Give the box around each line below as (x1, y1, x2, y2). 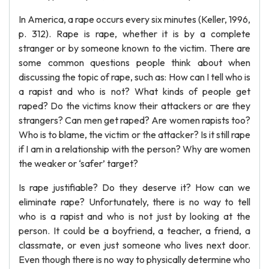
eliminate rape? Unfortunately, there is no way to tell (19, 196, 250, 208)
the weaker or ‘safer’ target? (19, 157, 138, 169)
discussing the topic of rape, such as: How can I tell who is (19, 71, 250, 83)
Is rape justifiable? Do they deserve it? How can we (19, 181, 250, 193)
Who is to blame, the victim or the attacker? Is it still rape (19, 128, 250, 141)
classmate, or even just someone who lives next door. (19, 239, 250, 251)
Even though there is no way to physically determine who (19, 253, 250, 265)
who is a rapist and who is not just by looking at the (19, 210, 250, 222)
